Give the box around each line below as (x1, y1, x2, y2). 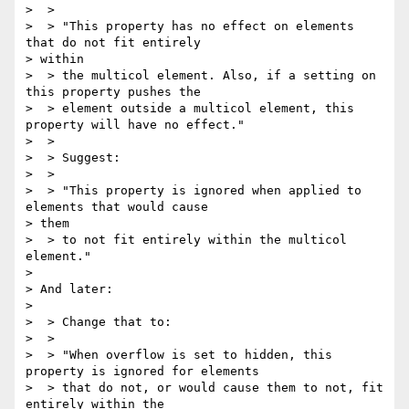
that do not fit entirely (26, 36, 201, 50)
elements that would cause (26, 200, 208, 215)
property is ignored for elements (26, 364, 259, 379)
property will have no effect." (26, 118, 245, 132)
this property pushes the (26, 85, 201, 100)
